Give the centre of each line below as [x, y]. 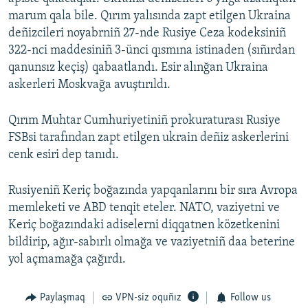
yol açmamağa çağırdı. [67, 259]
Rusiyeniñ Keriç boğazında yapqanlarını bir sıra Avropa [153, 190]
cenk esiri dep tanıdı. [64, 155]
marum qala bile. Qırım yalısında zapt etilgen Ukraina [150, 16]
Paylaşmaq [62, 297]
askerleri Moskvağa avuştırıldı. [89, 85]
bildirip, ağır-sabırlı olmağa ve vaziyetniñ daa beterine [152, 242]
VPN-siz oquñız [148, 297]
